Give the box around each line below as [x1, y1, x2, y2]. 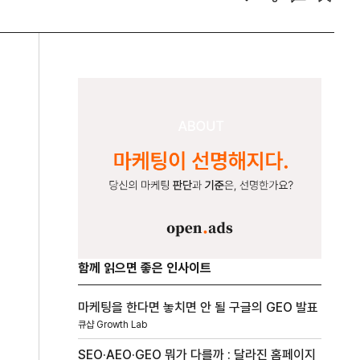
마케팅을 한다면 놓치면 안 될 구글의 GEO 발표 [78, 299, 319, 315]
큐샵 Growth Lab [78, 318, 148, 330]
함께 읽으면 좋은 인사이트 [78, 260, 212, 276]
